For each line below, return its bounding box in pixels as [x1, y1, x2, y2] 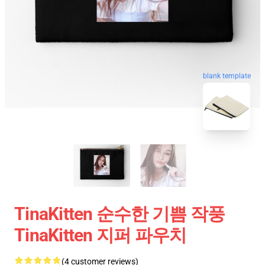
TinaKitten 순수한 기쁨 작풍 [14, 203, 225, 224]
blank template [203, 72, 251, 81]
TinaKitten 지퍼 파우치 [14, 225, 187, 245]
